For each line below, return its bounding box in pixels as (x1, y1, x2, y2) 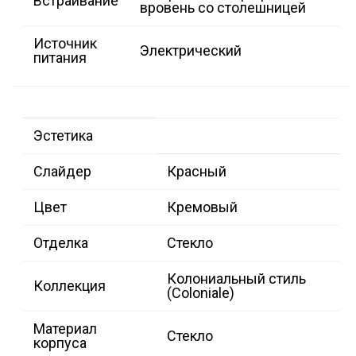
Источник (33, 35, 97, 52)
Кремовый (167, 199, 238, 216)
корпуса (33, 335, 87, 352)
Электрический (140, 42, 242, 60)
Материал (33, 320, 97, 338)
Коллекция (33, 277, 106, 295)
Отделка (33, 234, 88, 252)
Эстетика (33, 127, 93, 145)
